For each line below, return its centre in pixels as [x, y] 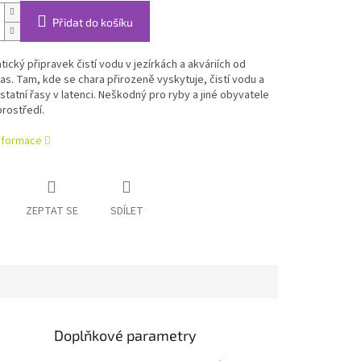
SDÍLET [127, 212]
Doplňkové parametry [126, 336]
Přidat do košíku [92, 23]
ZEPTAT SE [52, 212]
